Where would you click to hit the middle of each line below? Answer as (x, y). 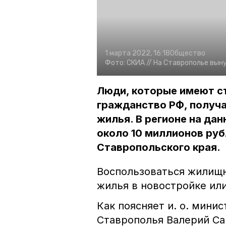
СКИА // (140, 63)
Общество (188, 53)
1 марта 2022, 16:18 (137, 53)
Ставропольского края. (159, 148)
